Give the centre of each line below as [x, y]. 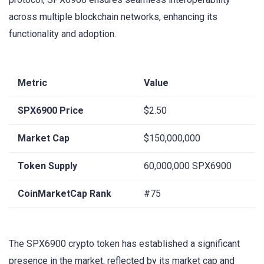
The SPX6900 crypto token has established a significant [124, 244]
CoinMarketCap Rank [65, 193]
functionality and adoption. [62, 34]
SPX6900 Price [51, 110]
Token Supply [47, 166]
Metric [32, 82]
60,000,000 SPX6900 [188, 166]
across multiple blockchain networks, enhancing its [113, 16]
